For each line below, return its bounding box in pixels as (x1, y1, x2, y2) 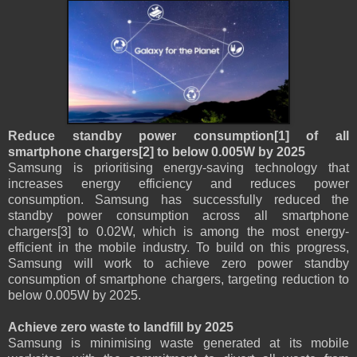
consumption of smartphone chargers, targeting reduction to (8, 273, 349, 287)
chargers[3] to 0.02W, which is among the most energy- (8, 225, 349, 239)
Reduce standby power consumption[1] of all (8, 129, 349, 143)
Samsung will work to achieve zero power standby (8, 257, 349, 271)
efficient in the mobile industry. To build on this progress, (8, 241, 349, 255)
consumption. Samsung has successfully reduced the (8, 193, 349, 207)
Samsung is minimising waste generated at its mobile (8, 336, 349, 351)
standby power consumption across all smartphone (8, 209, 349, 223)
